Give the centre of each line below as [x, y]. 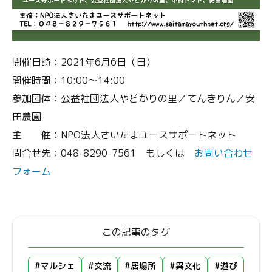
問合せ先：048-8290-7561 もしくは [103, 153]
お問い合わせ [223, 153]
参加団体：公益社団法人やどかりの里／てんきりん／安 [134, 98]
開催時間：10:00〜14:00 [69, 80]
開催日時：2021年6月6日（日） [84, 62]
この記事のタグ [136, 232]
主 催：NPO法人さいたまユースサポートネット [124, 134]
